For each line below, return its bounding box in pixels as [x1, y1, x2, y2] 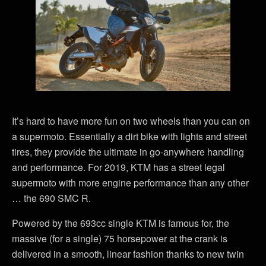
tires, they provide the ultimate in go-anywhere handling [12, 144, 244, 159]
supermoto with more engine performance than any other [12, 175, 249, 189]
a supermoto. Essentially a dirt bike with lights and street [12, 129, 247, 143]
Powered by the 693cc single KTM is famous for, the [12, 216, 229, 230]
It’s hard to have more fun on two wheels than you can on [12, 113, 250, 128]
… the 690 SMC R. [12, 191, 91, 205]
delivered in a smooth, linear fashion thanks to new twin [12, 246, 244, 261]
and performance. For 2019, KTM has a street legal [12, 160, 225, 174]
